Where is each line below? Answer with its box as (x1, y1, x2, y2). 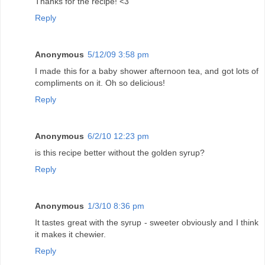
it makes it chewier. (35, 230, 106, 240)
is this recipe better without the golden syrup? (35, 148, 205, 158)
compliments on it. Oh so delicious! (35, 78, 165, 88)
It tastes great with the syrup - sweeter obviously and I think (35, 218, 258, 228)
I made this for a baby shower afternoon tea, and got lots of (35, 66, 258, 76)
